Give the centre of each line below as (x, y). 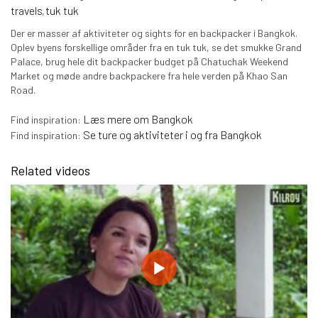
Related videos (50, 171)
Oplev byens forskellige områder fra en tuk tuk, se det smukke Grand (156, 48)
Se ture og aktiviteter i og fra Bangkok (172, 135)
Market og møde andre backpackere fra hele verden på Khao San (149, 76)
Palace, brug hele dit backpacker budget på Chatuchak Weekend (149, 62)
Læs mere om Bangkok (138, 119)
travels (27, 11)
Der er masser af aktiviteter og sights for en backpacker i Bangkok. (154, 33)
